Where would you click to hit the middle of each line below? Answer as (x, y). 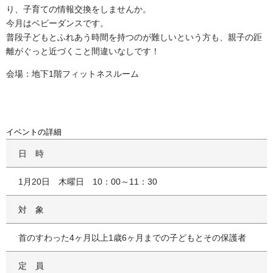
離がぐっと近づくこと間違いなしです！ (83, 51)
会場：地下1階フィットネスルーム (73, 73)
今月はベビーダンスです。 (57, 23)
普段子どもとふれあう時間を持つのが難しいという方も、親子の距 (134, 37)
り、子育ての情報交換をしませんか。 (79, 9)
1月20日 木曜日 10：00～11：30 (88, 181)
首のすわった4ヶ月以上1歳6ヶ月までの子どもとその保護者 (132, 237)
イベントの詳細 (34, 132)
